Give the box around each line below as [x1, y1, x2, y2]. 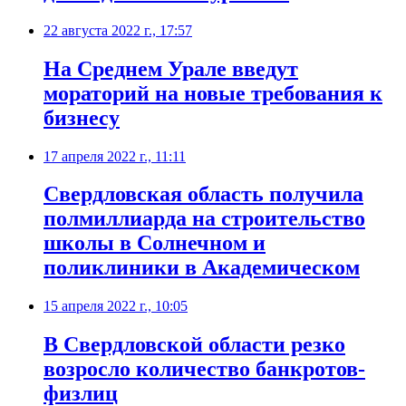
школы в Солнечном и [43, 231, 266, 256]
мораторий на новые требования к [43, 81, 382, 105]
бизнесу [43, 105, 120, 130]
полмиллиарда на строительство [43, 207, 365, 231]
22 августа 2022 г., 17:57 [43, 22, 192, 38]
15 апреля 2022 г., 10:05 [43, 298, 188, 314]
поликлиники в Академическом [43, 256, 360, 280]
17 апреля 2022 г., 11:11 [43, 148, 186, 164]
